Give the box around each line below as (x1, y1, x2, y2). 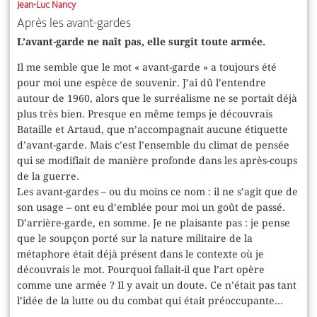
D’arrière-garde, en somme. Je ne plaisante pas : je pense (17, 217, 290, 229)
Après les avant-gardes (17, 11, 131, 34)
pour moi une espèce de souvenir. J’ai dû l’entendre (17, 76, 266, 88)
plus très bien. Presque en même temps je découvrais (17, 108, 272, 120)
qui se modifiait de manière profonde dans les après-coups (17, 154, 297, 166)
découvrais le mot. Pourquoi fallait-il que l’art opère (17, 263, 265, 275)
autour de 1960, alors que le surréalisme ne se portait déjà (17, 92, 297, 104)
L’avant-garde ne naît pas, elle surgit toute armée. (17, 35, 265, 47)
